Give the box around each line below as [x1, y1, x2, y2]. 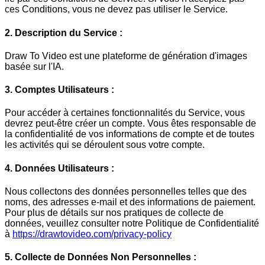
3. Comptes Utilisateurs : [5, 85, 114, 95]
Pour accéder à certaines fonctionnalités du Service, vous [5, 108, 245, 118]
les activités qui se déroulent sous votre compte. [5, 140, 205, 150]
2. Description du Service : [5, 27, 122, 38]
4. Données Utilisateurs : [5, 163, 114, 173]
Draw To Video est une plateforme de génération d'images [5, 50, 247, 61]
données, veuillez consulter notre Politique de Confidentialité [5, 218, 259, 228]
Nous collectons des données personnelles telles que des [5, 186, 247, 196]
